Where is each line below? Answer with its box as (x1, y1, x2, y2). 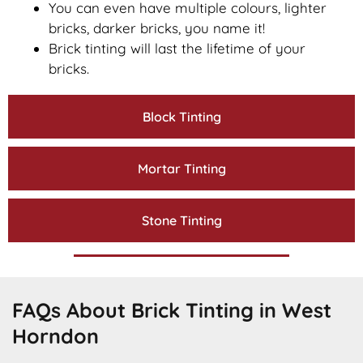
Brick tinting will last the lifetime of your (49, 40, 305, 58)
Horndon (12, 323, 99, 349)
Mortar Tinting (137, 160, 226, 177)
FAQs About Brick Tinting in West (12, 297, 331, 323)
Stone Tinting (141, 212, 222, 229)
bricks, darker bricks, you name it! (49, 19, 265, 37)
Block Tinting (142, 109, 221, 126)
